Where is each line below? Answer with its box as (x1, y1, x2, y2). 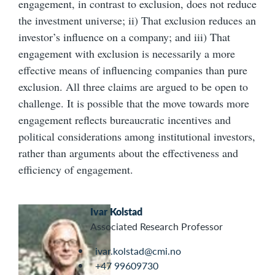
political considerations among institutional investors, (18, 129, 255, 144)
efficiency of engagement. (18, 162, 133, 177)
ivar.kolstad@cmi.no (95, 244, 181, 258)
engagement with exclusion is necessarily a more (18, 46, 235, 61)
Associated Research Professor (90, 219, 223, 234)
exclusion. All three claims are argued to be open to (18, 79, 248, 95)
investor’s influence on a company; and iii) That (18, 29, 230, 45)
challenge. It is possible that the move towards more (18, 96, 249, 111)
